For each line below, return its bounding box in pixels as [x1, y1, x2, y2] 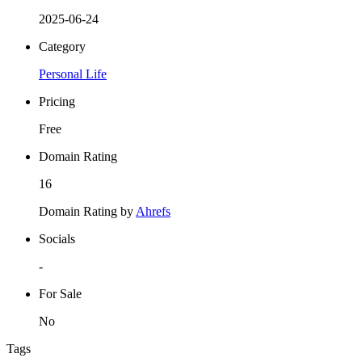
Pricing [39, 94, 75, 108]
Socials [39, 231, 75, 246]
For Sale [39, 286, 82, 301]
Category [39, 39, 86, 53]
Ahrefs [136, 204, 170, 218]
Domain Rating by [39, 204, 136, 218]
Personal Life [39, 66, 107, 81]
